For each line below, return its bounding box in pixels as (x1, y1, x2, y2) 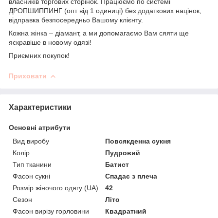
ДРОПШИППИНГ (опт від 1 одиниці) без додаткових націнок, (9, 6, 201, 15)
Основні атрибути (9, 123, 71, 131)
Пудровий (105, 148, 141, 157)
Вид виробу (13, 137, 49, 145)
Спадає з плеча (105, 172, 158, 180)
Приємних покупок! (9, 51, 70, 59)
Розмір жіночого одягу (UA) (13, 183, 98, 192)
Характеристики (9, 103, 72, 111)
